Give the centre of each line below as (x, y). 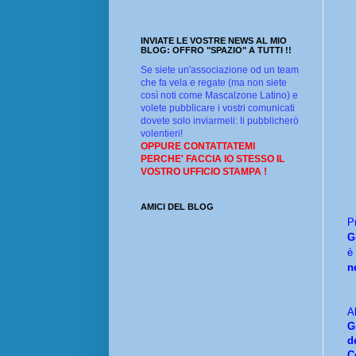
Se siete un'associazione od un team (220, 70)
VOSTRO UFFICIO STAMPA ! (204, 172)
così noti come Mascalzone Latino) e (219, 96)
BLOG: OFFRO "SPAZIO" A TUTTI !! (216, 50)
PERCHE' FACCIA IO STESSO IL (213, 159)
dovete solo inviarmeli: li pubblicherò (220, 121)
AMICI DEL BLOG (177, 207)
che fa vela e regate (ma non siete (214, 83)
